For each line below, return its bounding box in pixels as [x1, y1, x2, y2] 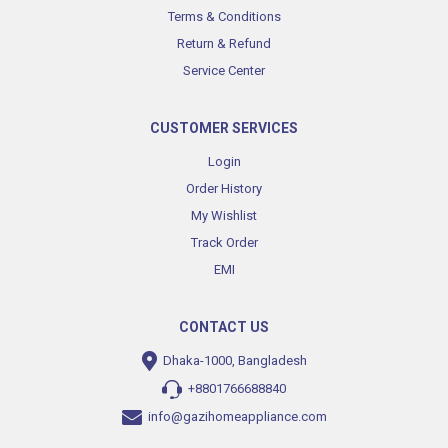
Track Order [190, 234, 258, 250]
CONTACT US [179, 318, 269, 335]
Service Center [183, 62, 265, 78]
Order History [186, 180, 262, 196]
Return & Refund [177, 35, 271, 51]
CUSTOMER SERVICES [150, 119, 298, 136]
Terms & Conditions [167, 8, 281, 24]
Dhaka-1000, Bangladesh [159, 352, 307, 368]
